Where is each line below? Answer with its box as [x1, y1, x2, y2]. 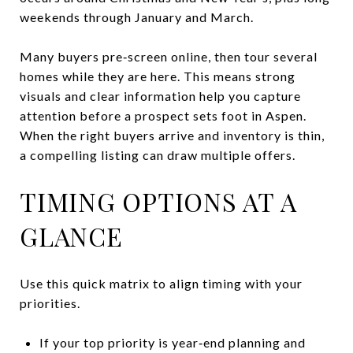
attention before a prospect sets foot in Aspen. [20, 107, 307, 123]
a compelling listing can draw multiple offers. [20, 147, 295, 162]
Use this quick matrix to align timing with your [20, 275, 303, 291]
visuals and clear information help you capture [20, 87, 301, 103]
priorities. [20, 295, 80, 310]
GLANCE [20, 218, 123, 253]
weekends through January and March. [20, 9, 254, 24]
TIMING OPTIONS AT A [20, 184, 297, 218]
